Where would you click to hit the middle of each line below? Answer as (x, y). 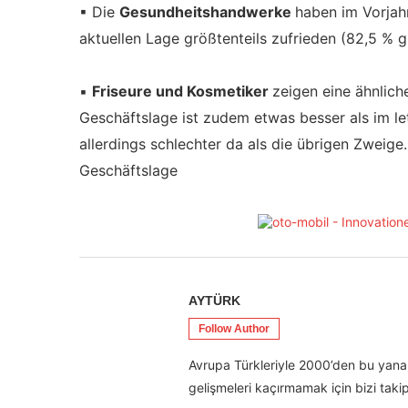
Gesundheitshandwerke (207, 12)
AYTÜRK (214, 301)
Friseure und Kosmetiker (182, 91)
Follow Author (234, 329)
